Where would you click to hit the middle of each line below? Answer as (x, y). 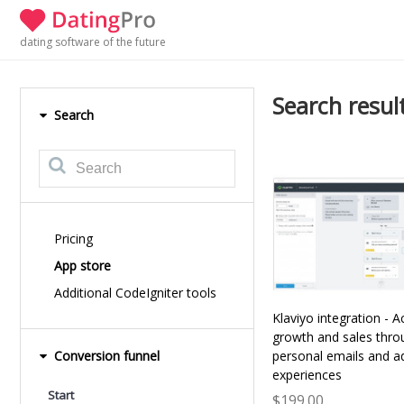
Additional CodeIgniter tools (135, 293)
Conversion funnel (105, 356)
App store (83, 266)
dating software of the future (93, 42)
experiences (307, 375)
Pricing (73, 239)
